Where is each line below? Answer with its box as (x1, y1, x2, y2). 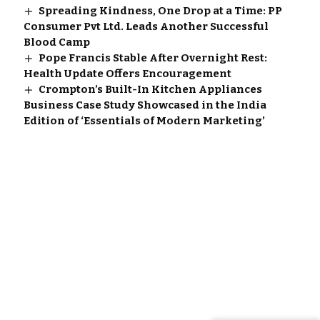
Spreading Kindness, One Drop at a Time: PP (38, 4, 282, 17)
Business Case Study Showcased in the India (23, 98, 266, 111)
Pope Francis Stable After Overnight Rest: (38, 51, 267, 64)
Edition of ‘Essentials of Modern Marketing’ (23, 114, 265, 127)
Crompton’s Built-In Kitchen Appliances (38, 82, 262, 96)
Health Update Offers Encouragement (23, 66, 231, 80)
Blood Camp (23, 35, 90, 49)
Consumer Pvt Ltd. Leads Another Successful (23, 19, 269, 33)
